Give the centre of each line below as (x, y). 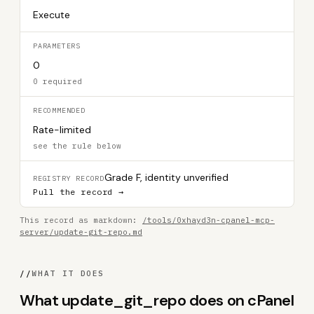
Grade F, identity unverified (166, 177)
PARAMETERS (57, 46)
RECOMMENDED (59, 110)
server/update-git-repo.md (81, 232)
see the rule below (77, 146)
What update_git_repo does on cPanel (157, 300)
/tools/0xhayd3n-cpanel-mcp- (209, 220)
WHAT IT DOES (68, 273)
